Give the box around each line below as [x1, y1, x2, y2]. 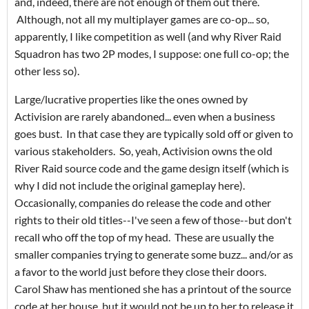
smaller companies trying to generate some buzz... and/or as [14, 248, 293, 261]
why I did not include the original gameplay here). [14, 179, 247, 192]
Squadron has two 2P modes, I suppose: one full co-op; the [14, 47, 289, 61]
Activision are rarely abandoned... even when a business [14, 110, 275, 123]
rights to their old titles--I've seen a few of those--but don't [14, 213, 292, 227]
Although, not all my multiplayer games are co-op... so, [14, 12, 269, 26]
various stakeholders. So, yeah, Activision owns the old [14, 144, 272, 158]
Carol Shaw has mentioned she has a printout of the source [14, 282, 291, 296]
